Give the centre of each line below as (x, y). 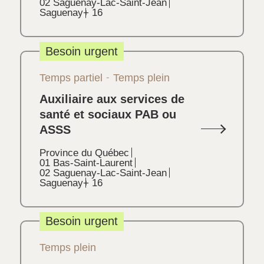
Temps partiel (71, 77)
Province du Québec (84, 153)
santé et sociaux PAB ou (108, 114)
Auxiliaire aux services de (112, 99)
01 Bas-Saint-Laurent (86, 163)
